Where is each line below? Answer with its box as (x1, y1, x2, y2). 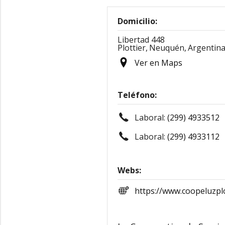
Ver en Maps (135, 57, 182, 68)
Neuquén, (149, 42, 186, 53)
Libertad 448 (118, 34, 165, 45)
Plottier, (118, 42, 148, 53)
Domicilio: (118, 16, 157, 27)
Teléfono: (118, 89, 157, 100)
